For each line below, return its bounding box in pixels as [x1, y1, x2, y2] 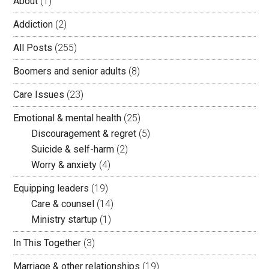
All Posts [13, 42, 53, 54]
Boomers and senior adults [13, 65, 127, 77]
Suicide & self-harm [31, 144, 115, 156]
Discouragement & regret [31, 128, 137, 140]
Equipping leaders [13, 183, 89, 195]
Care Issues [13, 89, 65, 101]
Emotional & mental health [13, 112, 122, 124]
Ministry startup [31, 214, 98, 226]
